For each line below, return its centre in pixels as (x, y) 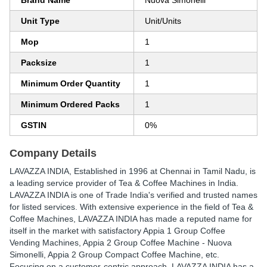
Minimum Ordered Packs (70, 104)
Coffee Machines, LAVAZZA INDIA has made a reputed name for (131, 219)
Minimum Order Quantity (71, 83)
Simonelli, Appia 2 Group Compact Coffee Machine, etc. (114, 254)
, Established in (99, 171)
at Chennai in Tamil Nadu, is (202, 171)
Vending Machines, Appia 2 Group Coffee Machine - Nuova (121, 243)
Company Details (53, 153)
